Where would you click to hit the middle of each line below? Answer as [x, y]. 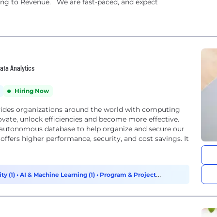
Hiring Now [32, 91]
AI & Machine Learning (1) [58, 175]
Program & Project [128, 175]
